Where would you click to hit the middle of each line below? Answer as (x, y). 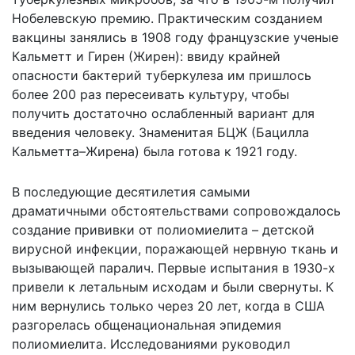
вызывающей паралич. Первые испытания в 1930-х (174, 267)
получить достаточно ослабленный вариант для (163, 113)
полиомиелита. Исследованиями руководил (151, 344)
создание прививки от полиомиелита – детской (163, 229)
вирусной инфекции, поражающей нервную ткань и (175, 248)
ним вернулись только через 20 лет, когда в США (168, 305)
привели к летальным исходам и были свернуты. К (173, 286)
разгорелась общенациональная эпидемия (147, 324)
